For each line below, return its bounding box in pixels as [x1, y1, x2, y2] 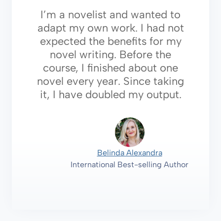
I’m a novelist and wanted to [40, 8, 181, 22]
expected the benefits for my [39, 35, 182, 48]
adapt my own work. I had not [37, 21, 184, 35]
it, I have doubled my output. [39, 88, 182, 102]
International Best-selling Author [71, 160, 188, 170]
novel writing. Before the [50, 48, 171, 62]
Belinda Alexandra [97, 148, 162, 158]
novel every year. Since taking [37, 74, 184, 88]
